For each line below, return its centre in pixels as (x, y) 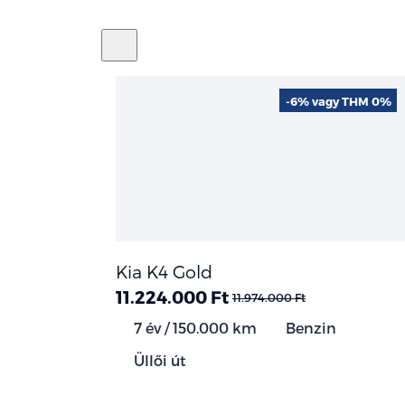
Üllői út (158, 360)
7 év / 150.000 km (193, 327)
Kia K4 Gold (164, 271)
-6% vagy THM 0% (338, 100)
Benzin (309, 327)
